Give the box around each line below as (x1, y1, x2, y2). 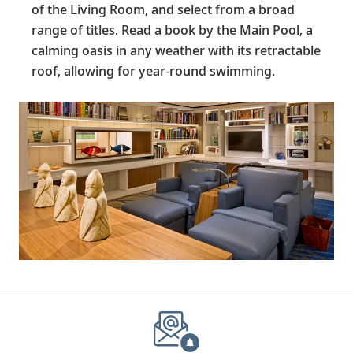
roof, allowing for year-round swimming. (32, 61, 275, 80)
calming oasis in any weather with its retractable (32, 41, 321, 59)
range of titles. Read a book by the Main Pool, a (32, 20, 313, 39)
